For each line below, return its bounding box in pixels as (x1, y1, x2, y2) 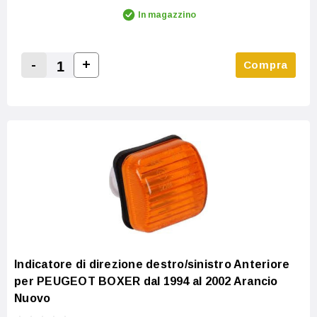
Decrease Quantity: (28, 76, 140, 88)
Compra (243, 59, 288, 71)
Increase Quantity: (81, 75, 188, 88)
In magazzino (138, 10, 196, 21)
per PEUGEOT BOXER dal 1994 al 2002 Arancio (14, 275, 278, 287)
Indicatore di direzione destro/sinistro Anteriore (14, 258, 290, 270)
